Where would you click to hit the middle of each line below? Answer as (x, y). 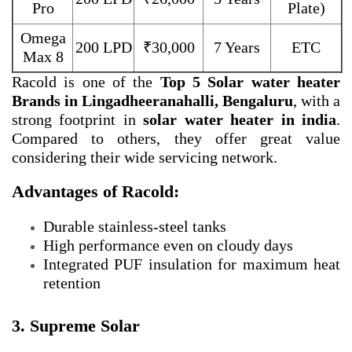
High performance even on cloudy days (168, 246)
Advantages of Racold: (95, 192)
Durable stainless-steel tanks (135, 227)
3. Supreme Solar (76, 326)
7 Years (237, 48)
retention (72, 283)
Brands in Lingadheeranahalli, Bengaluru (152, 101)
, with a (317, 101)
